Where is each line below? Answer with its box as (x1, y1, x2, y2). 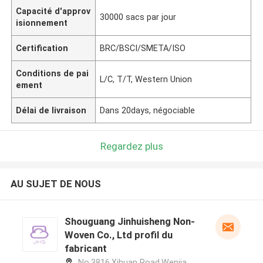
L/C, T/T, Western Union (100, 74, 193, 84)
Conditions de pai (16, 68, 89, 78)
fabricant (64, 242, 107, 255)
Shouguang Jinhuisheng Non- (64, 215, 195, 228)
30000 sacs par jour (100, 12, 177, 22)
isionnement (16, 18, 68, 28)
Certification (16, 43, 69, 53)
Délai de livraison (16, 105, 87, 115)
